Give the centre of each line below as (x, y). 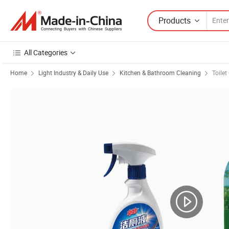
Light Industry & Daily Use (73, 73)
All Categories (46, 52)
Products (175, 20)
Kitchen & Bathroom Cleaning (160, 73)
